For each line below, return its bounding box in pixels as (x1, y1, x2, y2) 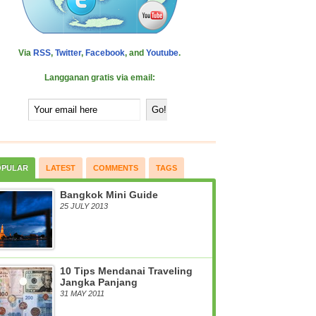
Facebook (85, 48, 125, 58)
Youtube (146, 48, 178, 58)
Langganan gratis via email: (44, 73, 155, 83)
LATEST (46, 164, 75, 172)
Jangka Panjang (60, 276, 138, 288)
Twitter (55, 48, 81, 58)
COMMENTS (93, 164, 138, 172)
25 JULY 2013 (60, 202, 108, 210)
